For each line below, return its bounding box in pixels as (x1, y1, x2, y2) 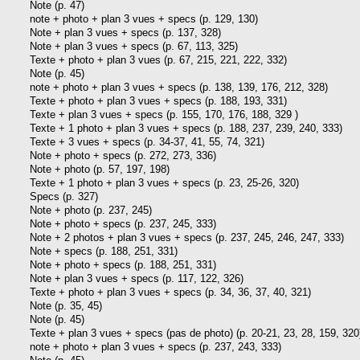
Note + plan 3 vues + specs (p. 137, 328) (30, 26, 221, 39)
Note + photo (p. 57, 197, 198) (30, 162, 170, 175)
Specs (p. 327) (30, 190, 98, 202)
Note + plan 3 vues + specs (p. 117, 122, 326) (30, 272, 243, 284)
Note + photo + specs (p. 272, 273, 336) (30, 149, 216, 162)
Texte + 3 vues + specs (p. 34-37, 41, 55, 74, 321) (30, 135, 264, 148)
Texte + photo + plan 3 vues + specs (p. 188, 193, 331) (30, 94, 287, 107)
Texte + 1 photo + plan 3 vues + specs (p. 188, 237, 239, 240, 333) (30, 121, 342, 134)
